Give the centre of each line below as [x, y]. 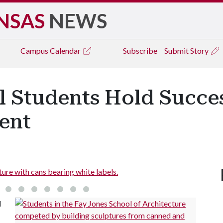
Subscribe [140, 51]
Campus [35, 51]
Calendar [66, 51]
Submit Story [187, 51]
